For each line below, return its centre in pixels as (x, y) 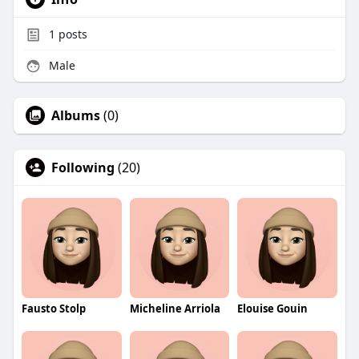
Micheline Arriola (175, 308)
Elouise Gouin (273, 308)
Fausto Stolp (53, 308)
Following (83, 167)
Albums (75, 115)
